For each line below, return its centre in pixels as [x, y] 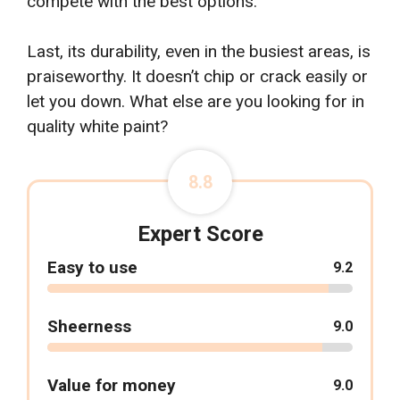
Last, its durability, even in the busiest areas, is [199, 52]
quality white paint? [97, 127]
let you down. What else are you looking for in [196, 102]
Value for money [112, 386]
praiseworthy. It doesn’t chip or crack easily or [197, 77]
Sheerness [89, 327]
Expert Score [200, 234]
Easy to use [92, 268]
